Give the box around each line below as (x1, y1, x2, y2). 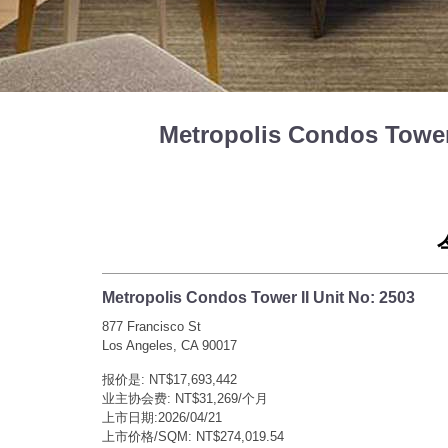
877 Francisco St (102, 318, 201, 334)
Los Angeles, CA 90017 (102, 337, 237, 353)
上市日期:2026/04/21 (102, 409, 222, 425)
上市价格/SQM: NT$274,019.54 (102, 428, 284, 444)
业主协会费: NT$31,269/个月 (102, 390, 268, 406)
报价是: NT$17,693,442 (102, 371, 237, 387)
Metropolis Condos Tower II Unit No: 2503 (102, 288, 415, 306)
